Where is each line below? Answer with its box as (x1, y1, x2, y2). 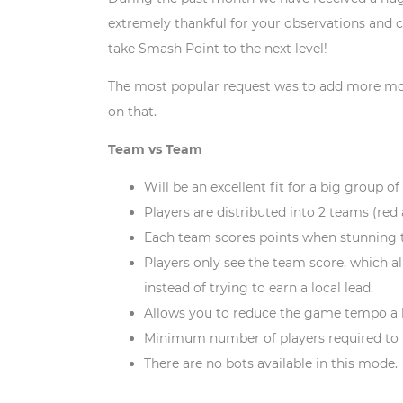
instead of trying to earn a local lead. (144, 280, 377, 297)
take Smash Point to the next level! (108, 40, 327, 58)
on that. (108, 103, 157, 121)
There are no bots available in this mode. (144, 355, 398, 372)
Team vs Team (108, 141, 202, 158)
